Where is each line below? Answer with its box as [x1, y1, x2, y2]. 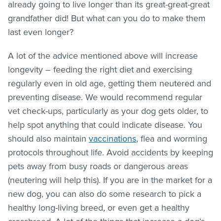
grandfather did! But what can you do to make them [8, 12, 206, 24]
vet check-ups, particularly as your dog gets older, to [8, 105, 208, 116]
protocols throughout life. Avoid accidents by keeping [8, 147, 213, 158]
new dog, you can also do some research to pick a [8, 188, 201, 199]
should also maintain [8, 133, 89, 144]
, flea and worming [136, 133, 207, 144]
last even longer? [8, 26, 74, 37]
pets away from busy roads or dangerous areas [8, 160, 188, 172]
